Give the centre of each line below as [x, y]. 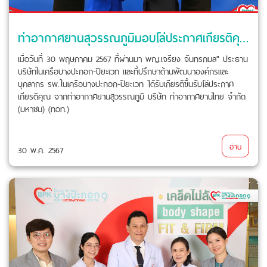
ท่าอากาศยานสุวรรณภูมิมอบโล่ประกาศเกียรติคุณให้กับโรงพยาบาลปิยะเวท [244, 37]
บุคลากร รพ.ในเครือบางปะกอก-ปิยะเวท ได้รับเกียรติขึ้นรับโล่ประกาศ [126, 83]
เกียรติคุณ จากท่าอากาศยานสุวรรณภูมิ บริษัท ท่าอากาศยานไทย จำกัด [132, 95]
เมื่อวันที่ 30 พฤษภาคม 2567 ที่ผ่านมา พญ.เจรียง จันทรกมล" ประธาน [133, 58]
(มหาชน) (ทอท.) [44, 108]
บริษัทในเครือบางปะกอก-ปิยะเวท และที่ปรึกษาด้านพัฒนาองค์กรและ [123, 70]
